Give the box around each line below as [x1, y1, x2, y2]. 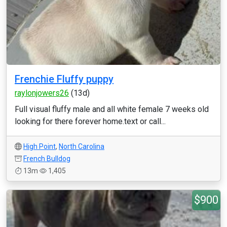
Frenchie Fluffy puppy [15, 73, 113, 85]
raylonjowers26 [15, 88, 69, 98]
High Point [23, 142, 56, 150]
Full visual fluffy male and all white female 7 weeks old [15, 104, 209, 114]
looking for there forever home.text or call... [15, 117, 166, 126]
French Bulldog [23, 155, 70, 163]
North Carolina [59, 142, 104, 150]
